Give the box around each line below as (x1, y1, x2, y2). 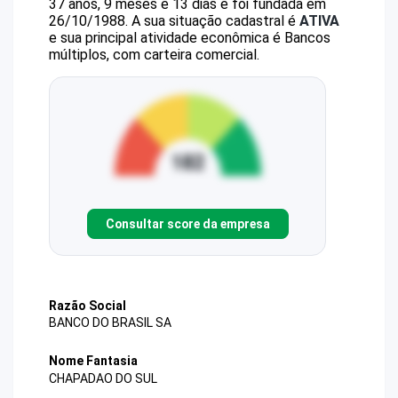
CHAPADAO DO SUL (49, 370, 157, 386)
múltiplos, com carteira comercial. (49, 46, 259, 63)
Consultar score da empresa (105, 216, 270, 231)
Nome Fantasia (49, 354, 138, 369)
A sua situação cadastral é (128, 12, 299, 29)
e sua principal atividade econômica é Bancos (49, 29, 330, 46)
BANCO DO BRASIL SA (49, 315, 171, 330)
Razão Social (49, 298, 126, 313)
